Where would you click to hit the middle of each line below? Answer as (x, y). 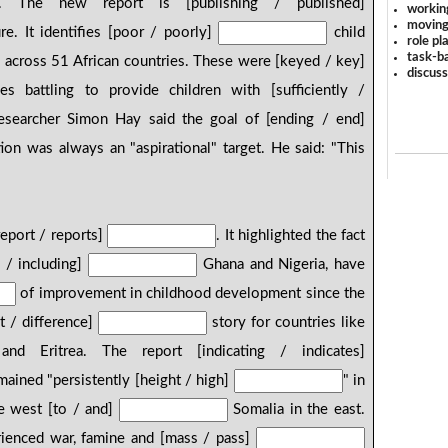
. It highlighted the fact (290, 236)
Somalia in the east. (296, 410)
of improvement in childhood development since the (190, 294)
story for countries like (286, 323)
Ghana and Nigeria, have (281, 265)
